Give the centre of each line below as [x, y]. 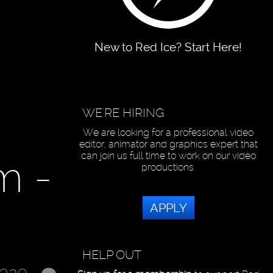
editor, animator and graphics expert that [168, 144]
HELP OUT [112, 254]
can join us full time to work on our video [168, 155]
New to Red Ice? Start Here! [168, 47]
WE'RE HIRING [124, 113]
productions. [168, 167]
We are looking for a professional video [168, 132]
